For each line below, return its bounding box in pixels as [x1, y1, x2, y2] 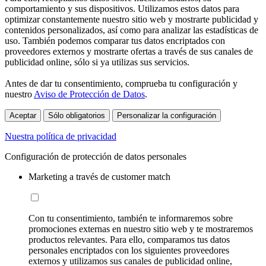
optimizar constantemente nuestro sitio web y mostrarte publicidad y [5, 14, 258, 25]
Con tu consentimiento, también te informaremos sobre [28, 213, 233, 224]
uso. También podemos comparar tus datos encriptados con [5, 36, 225, 46]
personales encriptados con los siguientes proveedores [28, 245, 229, 256]
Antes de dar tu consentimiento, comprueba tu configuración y [5, 78, 237, 89]
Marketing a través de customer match [28, 172, 170, 182]
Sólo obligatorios [48, 111, 105, 121]
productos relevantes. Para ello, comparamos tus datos [28, 235, 230, 245]
